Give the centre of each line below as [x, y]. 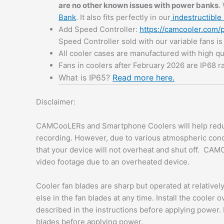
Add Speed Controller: [99, 29]
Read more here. [143, 78]
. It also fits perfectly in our [123, 17]
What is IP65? [85, 78]
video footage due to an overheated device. [113, 161]
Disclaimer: [56, 101]
